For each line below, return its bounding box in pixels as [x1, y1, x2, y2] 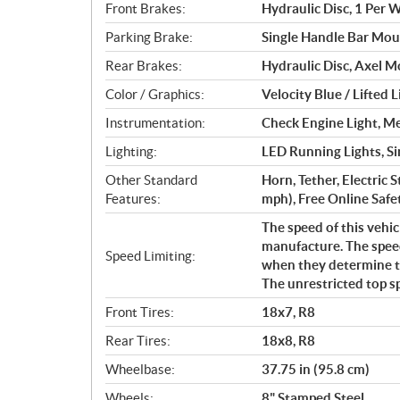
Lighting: [105, 144, 157, 160]
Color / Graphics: [105, 87, 204, 103]
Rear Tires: [105, 333, 171, 349]
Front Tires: [105, 304, 174, 321]
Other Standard [105, 172, 197, 188]
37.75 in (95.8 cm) [262, 362, 370, 378]
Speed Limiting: [105, 247, 196, 263]
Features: [105, 191, 161, 207]
